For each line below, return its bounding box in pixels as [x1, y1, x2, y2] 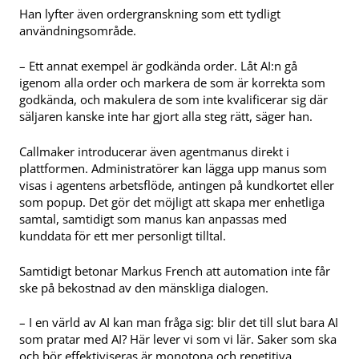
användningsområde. [19, 22, 136, 39]
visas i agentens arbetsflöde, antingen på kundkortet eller [19, 176, 334, 193]
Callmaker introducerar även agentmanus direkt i [19, 143, 289, 159]
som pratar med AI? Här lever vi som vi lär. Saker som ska [19, 331, 337, 348]
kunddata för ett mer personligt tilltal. [19, 227, 226, 244]
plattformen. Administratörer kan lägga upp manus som [19, 159, 327, 176]
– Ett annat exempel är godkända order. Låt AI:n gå [19, 58, 297, 75]
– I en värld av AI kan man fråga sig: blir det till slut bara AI [19, 314, 338, 331]
